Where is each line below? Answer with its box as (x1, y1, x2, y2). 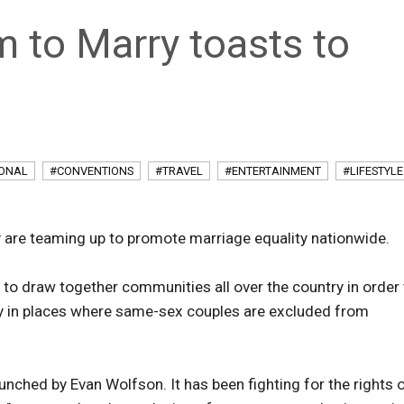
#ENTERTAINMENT (225, 164, 321, 178)
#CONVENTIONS (50, 164, 133, 178)
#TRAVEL (155, 164, 203, 178)
